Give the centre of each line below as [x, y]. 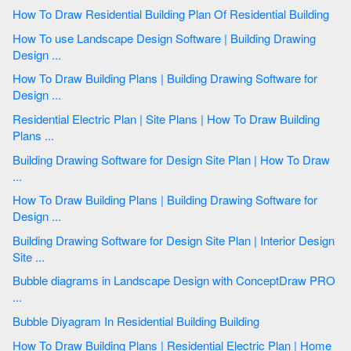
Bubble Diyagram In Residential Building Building [190, 321]
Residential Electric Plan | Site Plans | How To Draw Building [42, 119]
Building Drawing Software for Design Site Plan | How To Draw [57, 159]
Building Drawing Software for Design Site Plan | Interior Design [57, 240]
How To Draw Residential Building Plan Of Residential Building [281, 14]
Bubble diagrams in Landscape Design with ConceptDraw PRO [63, 280]
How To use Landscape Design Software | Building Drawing [45, 38]
